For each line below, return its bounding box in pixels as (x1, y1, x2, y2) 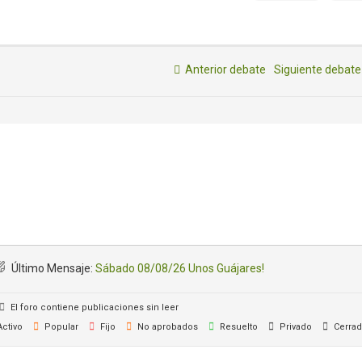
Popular (42, 322, 78, 332)
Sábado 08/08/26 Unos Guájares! (95, 262, 264, 275)
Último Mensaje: (9, 262, 95, 275)
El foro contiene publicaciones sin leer (8, 302, 179, 313)
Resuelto (217, 322, 258, 332)
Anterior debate (180, 63, 266, 76)
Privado (277, 322, 312, 332)
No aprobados (135, 322, 198, 332)
